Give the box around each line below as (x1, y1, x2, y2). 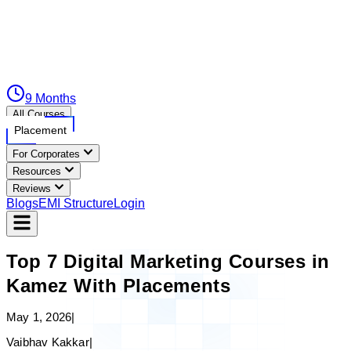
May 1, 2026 (6, 310, 72, 324)
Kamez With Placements (6, 275, 231, 297)
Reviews (13, 183, 51, 195)
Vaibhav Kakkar (6, 335, 89, 349)
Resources (13, 165, 61, 177)
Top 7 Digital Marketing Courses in (6, 251, 330, 273)
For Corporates (13, 147, 80, 160)
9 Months (25, 92, 76, 106)
